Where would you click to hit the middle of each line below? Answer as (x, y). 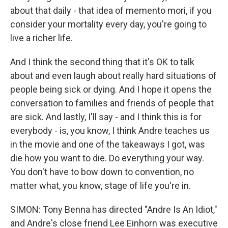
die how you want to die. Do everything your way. (107, 158)
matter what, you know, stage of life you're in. (101, 186)
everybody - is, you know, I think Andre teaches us (110, 131)
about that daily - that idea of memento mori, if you (111, 10)
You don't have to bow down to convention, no (102, 172)
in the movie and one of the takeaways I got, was (108, 144)
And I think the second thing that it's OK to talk (102, 62)
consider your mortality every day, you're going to (108, 24)
